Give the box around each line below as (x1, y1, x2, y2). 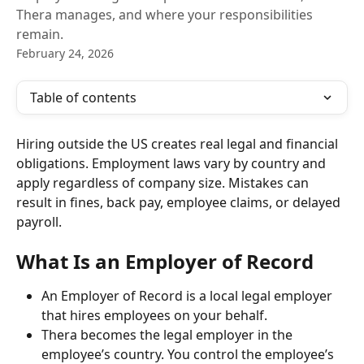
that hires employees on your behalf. (41, 306, 267, 325)
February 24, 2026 (16, 45, 114, 61)
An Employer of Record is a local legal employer (41, 287, 336, 305)
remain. (16, 25, 63, 43)
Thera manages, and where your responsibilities (16, 6, 313, 24)
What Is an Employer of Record (16, 248, 314, 275)
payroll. (16, 213, 62, 231)
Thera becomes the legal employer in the (41, 326, 296, 344)
